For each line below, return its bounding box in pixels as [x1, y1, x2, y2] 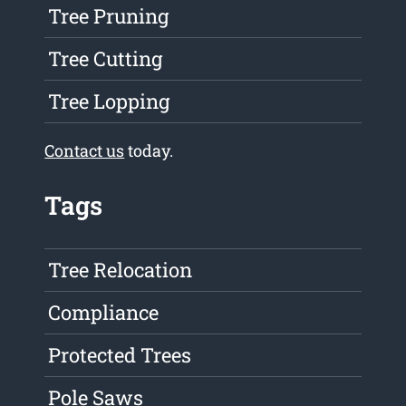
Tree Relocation [48, 256, 193, 284]
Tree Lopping [48, 88, 170, 115]
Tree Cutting [48, 45, 163, 72]
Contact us [44, 140, 125, 162]
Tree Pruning [48, 3, 169, 30]
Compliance [48, 299, 159, 326]
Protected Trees [48, 342, 192, 369]
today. [124, 140, 174, 162]
